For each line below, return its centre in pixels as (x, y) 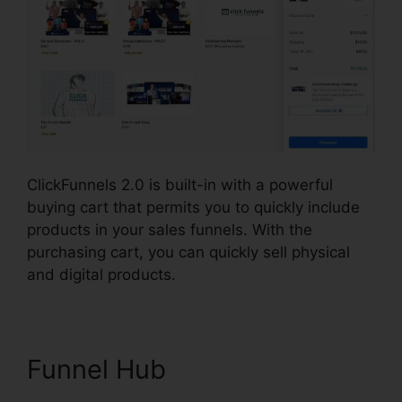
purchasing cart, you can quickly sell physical (188, 253)
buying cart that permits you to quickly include (193, 208)
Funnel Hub (96, 370)
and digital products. (101, 275)
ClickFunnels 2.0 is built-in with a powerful (180, 185)
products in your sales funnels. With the (170, 230)
